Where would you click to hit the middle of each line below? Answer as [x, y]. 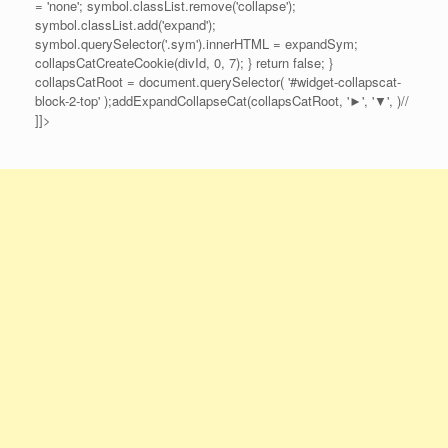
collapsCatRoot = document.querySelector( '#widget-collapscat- [218, 81]
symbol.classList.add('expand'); [125, 24]
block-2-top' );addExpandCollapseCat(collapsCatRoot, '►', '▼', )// [222, 100]
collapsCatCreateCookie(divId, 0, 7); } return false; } [184, 62]
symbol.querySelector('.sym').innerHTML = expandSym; [196, 43]
